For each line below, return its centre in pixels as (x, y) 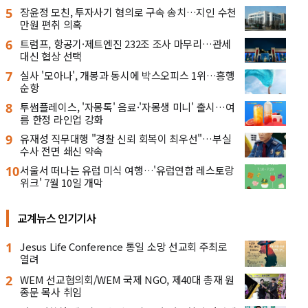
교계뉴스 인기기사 (57, 218)
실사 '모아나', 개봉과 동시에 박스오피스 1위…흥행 (128, 75)
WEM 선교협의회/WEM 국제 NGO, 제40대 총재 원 (128, 279)
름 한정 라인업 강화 (62, 119)
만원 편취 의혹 (51, 24)
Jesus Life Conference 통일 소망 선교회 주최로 (124, 246)
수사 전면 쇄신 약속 (62, 151)
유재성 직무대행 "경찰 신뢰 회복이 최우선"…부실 (126, 139)
